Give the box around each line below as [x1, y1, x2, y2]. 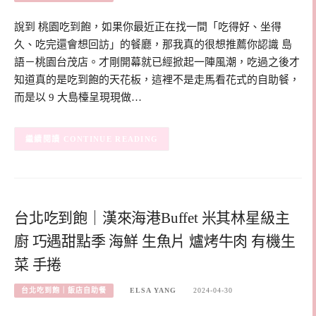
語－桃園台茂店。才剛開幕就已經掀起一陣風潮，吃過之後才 [14, 56, 300, 68]
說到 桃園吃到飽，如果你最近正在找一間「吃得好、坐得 [14, 21, 281, 33]
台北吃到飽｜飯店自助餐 [21, 286, 107, 295]
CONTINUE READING [63, 135, 159, 144]
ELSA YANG [130, 286, 177, 295]
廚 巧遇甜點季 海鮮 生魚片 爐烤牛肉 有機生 [14, 233, 296, 250]
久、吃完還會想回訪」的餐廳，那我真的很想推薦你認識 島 [14, 39, 292, 51]
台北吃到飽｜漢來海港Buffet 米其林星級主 [14, 209, 290, 226]
